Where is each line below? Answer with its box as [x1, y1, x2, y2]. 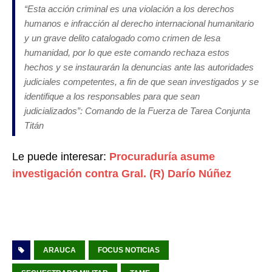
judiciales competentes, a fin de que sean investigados [24, 76, 242, 87]
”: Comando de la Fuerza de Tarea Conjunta [77, 106, 250, 117]
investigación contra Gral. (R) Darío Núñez [12, 168, 231, 180]
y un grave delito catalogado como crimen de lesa [24, 33, 220, 44]
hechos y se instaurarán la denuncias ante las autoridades [24, 62, 254, 73]
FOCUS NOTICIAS [98, 246, 160, 255]
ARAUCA [43, 246, 76, 255]
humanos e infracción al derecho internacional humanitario [24, 18, 254, 29]
